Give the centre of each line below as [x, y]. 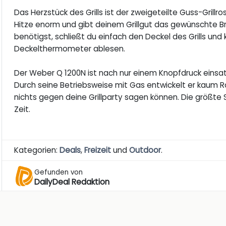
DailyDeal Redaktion [72, 182]
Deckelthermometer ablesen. [70, 49]
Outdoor [145, 150]
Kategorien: [37, 150]
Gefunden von [59, 172]
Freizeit [98, 150]
